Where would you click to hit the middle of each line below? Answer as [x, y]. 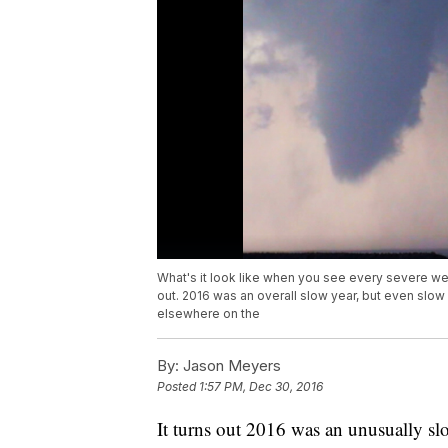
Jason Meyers [230, 366]
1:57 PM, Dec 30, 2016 [261, 387]
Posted [178, 387]
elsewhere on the [208, 314]
